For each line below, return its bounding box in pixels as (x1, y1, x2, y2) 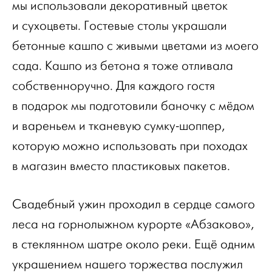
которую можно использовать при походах (12, 138, 248, 153)
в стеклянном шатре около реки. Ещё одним (12, 237, 255, 251)
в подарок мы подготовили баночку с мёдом (12, 98, 254, 113)
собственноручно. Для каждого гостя (12, 78, 215, 93)
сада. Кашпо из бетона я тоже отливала (12, 58, 233, 73)
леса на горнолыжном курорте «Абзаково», (12, 217, 254, 231)
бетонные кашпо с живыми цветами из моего (12, 38, 259, 53)
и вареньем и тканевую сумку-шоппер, (12, 118, 225, 133)
